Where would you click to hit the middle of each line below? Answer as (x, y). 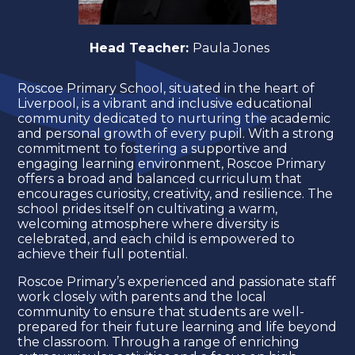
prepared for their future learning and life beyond (177, 326)
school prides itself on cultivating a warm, (148, 208)
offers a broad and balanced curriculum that (160, 178)
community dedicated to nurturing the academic (174, 118)
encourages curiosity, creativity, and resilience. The (176, 193)
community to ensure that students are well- (161, 311)
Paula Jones (231, 48)
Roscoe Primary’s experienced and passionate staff (177, 281)
